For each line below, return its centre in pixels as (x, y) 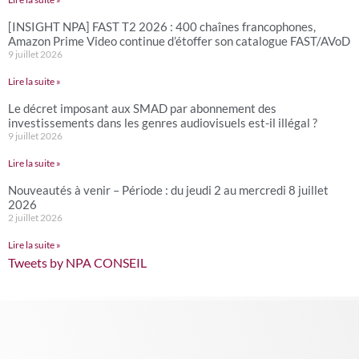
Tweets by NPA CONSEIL (77, 262)
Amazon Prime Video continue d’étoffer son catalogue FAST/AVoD (179, 40)
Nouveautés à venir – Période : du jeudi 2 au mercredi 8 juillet (168, 190)
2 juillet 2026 (35, 217)
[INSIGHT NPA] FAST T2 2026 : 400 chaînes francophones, (162, 26)
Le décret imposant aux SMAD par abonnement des (142, 108)
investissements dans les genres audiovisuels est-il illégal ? (163, 122)
